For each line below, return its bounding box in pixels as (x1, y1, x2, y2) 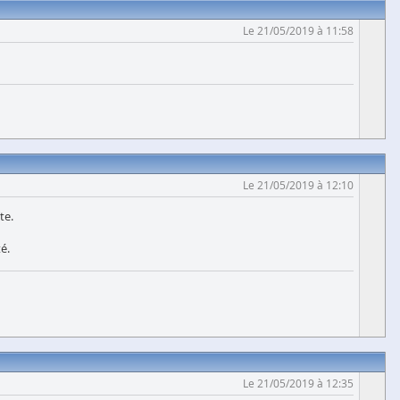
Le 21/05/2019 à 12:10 (243, 178, 354, 192)
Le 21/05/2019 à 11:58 (243, 23, 354, 37)
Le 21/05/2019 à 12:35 (243, 376, 354, 390)
